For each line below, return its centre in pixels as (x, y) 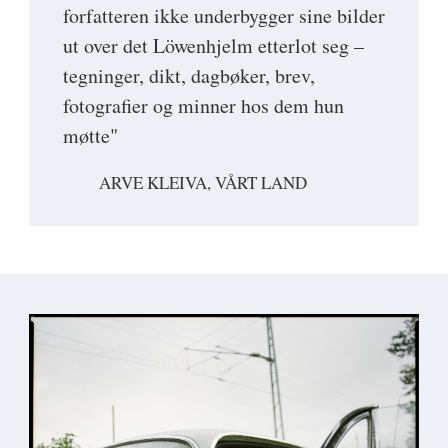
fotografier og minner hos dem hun (203, 106)
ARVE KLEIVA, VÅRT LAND (203, 183)
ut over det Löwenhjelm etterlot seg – (213, 46)
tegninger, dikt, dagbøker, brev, (189, 76)
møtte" (90, 136)
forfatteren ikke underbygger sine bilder (224, 16)
